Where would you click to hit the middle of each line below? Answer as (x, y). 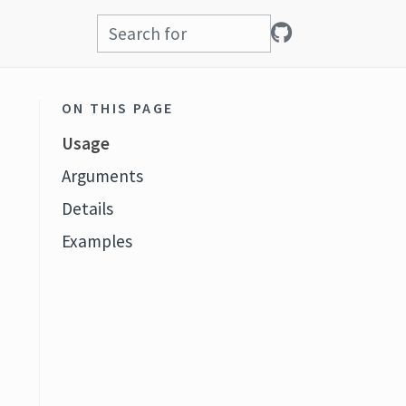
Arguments (102, 176)
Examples (97, 241)
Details (87, 208)
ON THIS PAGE (117, 108)
